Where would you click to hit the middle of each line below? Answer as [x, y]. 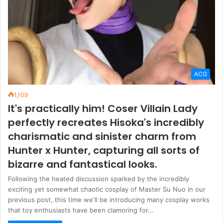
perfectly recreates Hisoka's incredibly [106, 123]
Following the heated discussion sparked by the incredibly [99, 179]
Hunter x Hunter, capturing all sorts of [104, 151]
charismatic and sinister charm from [102, 137]
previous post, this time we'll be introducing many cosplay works [109, 200]
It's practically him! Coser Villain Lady [103, 109]
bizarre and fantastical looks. [83, 165]
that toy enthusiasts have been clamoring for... [81, 210]
